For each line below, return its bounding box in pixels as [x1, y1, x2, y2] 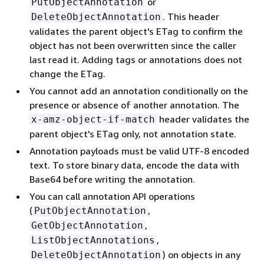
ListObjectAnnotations [31, 234, 155, 246]
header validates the [157, 113, 249, 125]
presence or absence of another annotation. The [29, 98, 239, 111]
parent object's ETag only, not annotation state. [29, 127, 236, 140]
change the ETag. [29, 67, 105, 80]
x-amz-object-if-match [31, 113, 155, 125]
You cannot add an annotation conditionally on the [29, 84, 248, 97]
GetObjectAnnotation [31, 219, 143, 231]
